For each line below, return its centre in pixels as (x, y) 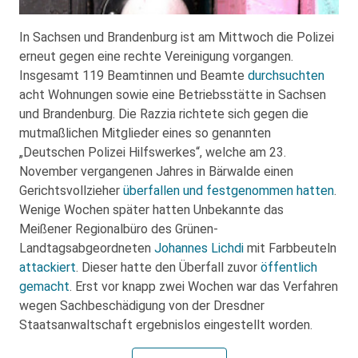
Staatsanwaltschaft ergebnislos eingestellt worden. (166, 324)
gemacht (44, 286)
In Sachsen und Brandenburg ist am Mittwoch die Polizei (177, 37)
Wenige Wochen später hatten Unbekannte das (151, 209)
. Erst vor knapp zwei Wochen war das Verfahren (204, 286)
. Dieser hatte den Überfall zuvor (168, 267)
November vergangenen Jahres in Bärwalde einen (156, 171)
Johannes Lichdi (199, 248)
